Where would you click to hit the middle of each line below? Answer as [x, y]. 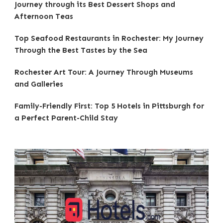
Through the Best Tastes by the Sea [81, 51]
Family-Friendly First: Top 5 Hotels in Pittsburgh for [109, 106]
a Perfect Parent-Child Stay [66, 118]
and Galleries [39, 84]
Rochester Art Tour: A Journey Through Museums [104, 72]
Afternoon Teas [44, 17]
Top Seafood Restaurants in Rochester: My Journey [109, 39]
